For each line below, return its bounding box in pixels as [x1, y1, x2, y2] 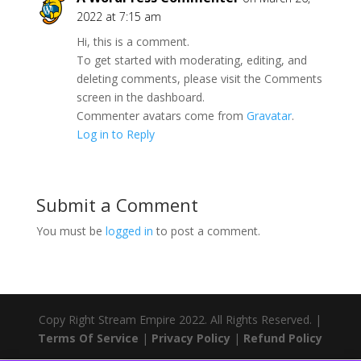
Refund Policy [243, 330, 323, 346]
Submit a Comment [35, 193, 198, 217]
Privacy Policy [151, 330, 231, 346]
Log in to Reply [76, 127, 155, 142]
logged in [105, 223, 153, 239]
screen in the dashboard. [76, 89, 205, 105]
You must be [35, 223, 106, 239]
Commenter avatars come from [76, 108, 247, 123]
